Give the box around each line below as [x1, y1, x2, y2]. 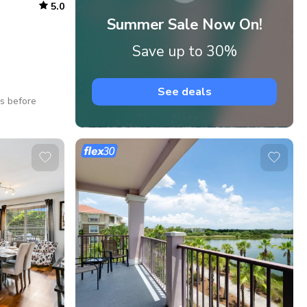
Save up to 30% [132, 42, 237, 62]
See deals [157, 84, 212, 99]
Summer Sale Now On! [106, 14, 262, 36]
